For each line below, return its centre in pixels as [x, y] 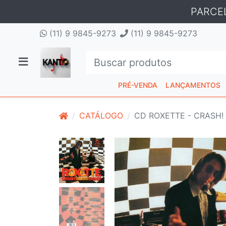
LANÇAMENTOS [193, 85]
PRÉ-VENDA [138, 85]
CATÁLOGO [101, 116]
